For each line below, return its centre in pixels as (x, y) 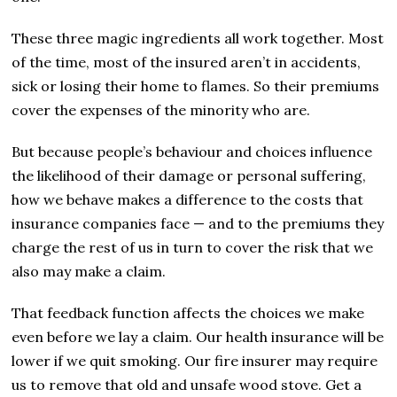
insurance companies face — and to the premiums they (198, 223)
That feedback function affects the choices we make (188, 312)
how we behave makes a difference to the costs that (188, 199)
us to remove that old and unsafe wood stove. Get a (187, 384)
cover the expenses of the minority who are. (161, 109)
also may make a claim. (89, 271)
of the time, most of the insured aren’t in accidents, (187, 62)
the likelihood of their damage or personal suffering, (189, 175)
